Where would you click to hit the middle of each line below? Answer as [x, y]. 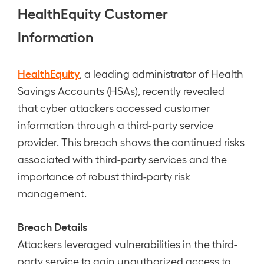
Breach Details [52, 226]
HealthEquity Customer [93, 13]
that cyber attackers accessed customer [114, 108]
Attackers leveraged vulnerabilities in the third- [128, 244]
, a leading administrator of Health [161, 73]
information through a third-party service [115, 125]
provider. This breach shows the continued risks [131, 142]
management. [52, 193]
